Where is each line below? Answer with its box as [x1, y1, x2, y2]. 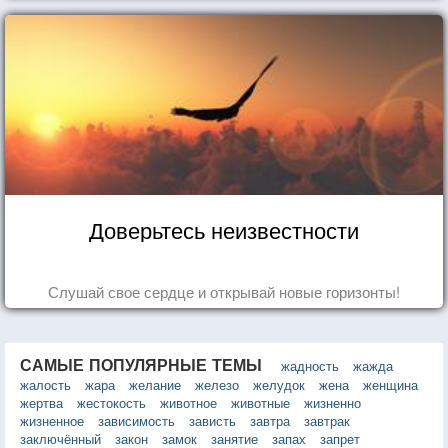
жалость [20, 374, 71, 394]
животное [160, 392, 217, 412]
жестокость [77, 392, 146, 412]
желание [129, 374, 181, 394]
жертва [20, 392, 63, 412]
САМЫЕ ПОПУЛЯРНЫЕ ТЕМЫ [20, 352, 262, 376]
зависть [189, 410, 236, 430]
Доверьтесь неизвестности [89, 213, 359, 245]
